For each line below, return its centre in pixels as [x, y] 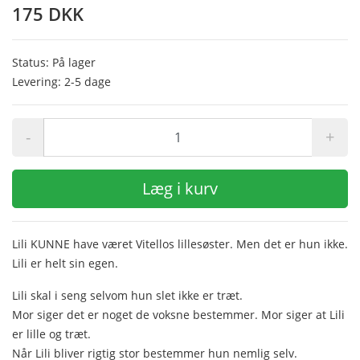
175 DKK [48, 14]
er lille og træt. [51, 334]
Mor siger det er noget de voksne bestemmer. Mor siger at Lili [178, 315]
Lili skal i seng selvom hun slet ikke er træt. [127, 296]
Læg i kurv [180, 189]
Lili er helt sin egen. [65, 264]
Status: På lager [54, 63]
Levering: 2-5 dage [61, 82]
